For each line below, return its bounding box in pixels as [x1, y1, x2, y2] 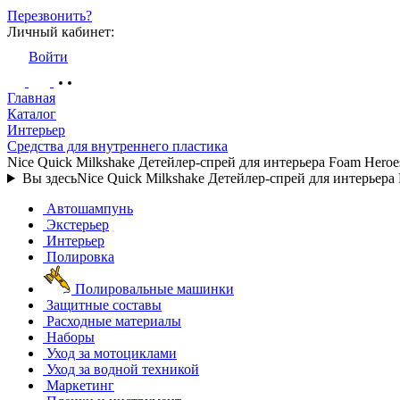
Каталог [7, 106, 56, 121]
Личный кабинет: [7, 24, 114, 39]
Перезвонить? [7, 8, 92, 23]
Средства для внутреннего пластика [7, 138, 228, 154]
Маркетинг [46, 378, 114, 393]
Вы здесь [21, 171, 77, 186]
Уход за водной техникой [46, 362, 199, 377]
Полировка [46, 249, 114, 264]
